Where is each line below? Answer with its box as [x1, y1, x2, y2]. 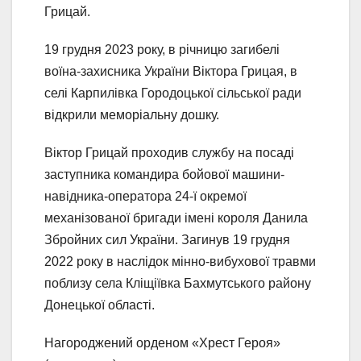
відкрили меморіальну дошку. [44, 108, 219, 122]
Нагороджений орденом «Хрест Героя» [44, 336, 280, 351]
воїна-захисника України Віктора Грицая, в [44, 64, 297, 79]
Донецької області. [44, 298, 155, 313]
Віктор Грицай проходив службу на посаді [44, 146, 294, 160]
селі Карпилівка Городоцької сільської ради [44, 86, 301, 101]
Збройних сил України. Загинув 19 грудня [44, 233, 290, 247]
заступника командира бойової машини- [44, 168, 284, 182]
